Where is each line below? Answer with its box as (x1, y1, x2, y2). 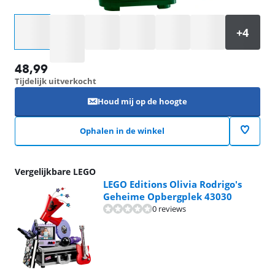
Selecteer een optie (14, 15, 85, 26)
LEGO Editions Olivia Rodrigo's (103, 177, 242, 190)
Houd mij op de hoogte (98, 95, 187, 107)
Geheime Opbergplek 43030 (103, 190, 232, 203)
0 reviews (152, 203, 186, 214)
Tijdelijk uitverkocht (15, 75, 96, 87)
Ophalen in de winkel (80, 125, 165, 136)
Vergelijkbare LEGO (15, 165, 96, 177)
